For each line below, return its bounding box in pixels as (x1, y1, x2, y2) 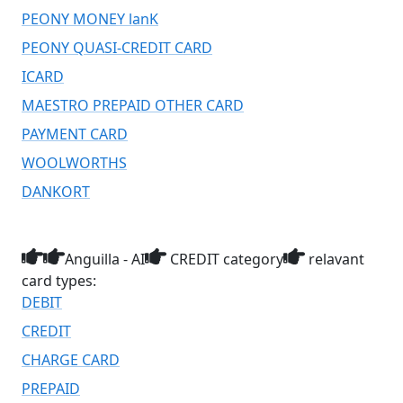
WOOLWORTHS (22, 153, 127, 173)
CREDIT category (166, 249, 283, 269)
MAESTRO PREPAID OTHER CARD (22, 95, 244, 115)
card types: (22, 271, 96, 291)
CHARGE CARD (22, 350, 120, 370)
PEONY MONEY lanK (22, 9, 158, 29)
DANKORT (22, 182, 90, 201)
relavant (305, 249, 364, 269)
